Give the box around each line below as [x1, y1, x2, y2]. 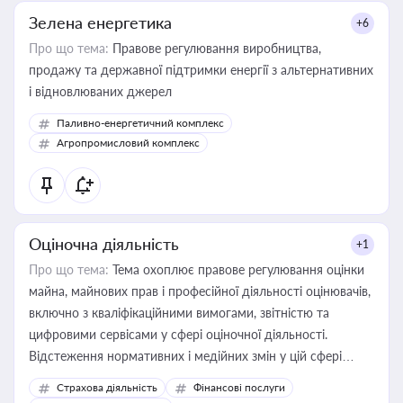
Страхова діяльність [57, 381, 157, 394]
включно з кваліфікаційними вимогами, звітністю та [29, 305, 329, 320]
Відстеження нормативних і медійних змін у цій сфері [29, 348, 342, 363]
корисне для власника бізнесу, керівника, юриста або [29, 370, 338, 385]
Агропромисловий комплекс [57, 136, 200, 149]
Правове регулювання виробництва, [109, 40, 321, 56]
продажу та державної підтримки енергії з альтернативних [29, 62, 373, 77]
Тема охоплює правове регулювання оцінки [109, 262, 364, 277]
